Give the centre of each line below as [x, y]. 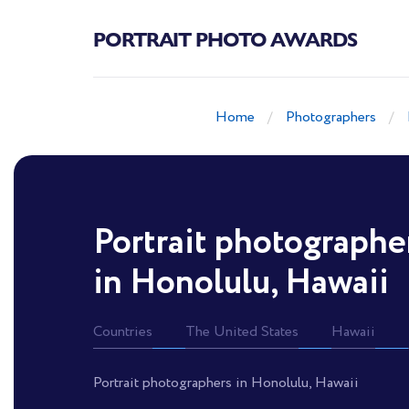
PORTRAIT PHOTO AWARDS [225, 38]
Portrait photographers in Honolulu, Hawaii [226, 383]
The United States [242, 332]
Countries [123, 332]
